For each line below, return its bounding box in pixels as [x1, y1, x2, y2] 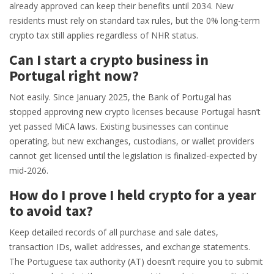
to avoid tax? [9, 201, 93, 221]
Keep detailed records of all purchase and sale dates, [9, 226, 218, 239]
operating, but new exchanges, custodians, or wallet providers [9, 135, 254, 147]
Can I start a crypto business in [9, 50, 209, 70]
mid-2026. [9, 165, 48, 177]
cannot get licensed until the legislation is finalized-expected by [9, 150, 257, 162]
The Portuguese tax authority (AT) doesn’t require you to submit [9, 256, 263, 268]
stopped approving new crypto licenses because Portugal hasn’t [9, 106, 261, 118]
